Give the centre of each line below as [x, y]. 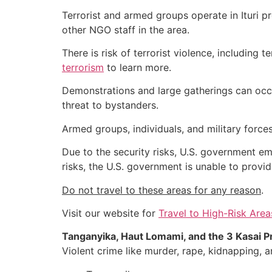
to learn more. [138, 68]
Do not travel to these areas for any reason [161, 190]
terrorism [83, 68]
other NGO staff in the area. [126, 29]
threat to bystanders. [110, 105]
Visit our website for [110, 213]
